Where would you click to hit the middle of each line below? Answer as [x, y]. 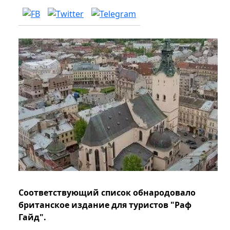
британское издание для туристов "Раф [105, 205]
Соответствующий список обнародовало [107, 193]
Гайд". [32, 217]
